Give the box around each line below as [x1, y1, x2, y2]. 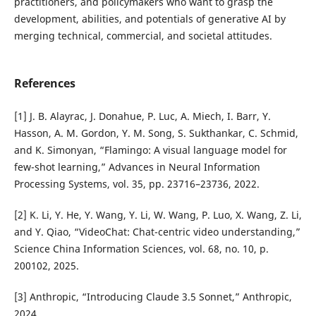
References [13, 75, 75, 91]
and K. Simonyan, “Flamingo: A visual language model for [13, 143, 287, 157]
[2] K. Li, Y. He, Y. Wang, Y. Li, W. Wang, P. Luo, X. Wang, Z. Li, [13, 208, 302, 222]
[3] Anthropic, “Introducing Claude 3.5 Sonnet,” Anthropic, [13, 290, 292, 304]
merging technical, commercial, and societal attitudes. [13, 28, 272, 42]
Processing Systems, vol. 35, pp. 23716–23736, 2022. [13, 177, 260, 191]
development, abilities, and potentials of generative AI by [13, 11, 286, 25]
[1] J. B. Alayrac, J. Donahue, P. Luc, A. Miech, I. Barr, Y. [13, 109, 271, 123]
